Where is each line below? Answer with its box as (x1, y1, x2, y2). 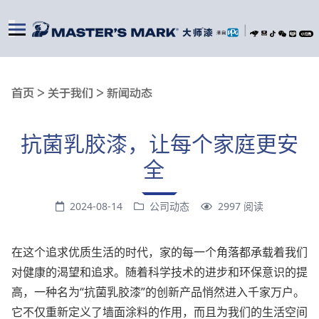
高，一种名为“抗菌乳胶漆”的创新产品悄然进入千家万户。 (11, 284, 305, 300)
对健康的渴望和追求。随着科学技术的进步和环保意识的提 (11, 264, 308, 281)
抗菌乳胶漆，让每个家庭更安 (21, 129, 298, 159)
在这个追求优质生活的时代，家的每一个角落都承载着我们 (11, 244, 308, 261)
